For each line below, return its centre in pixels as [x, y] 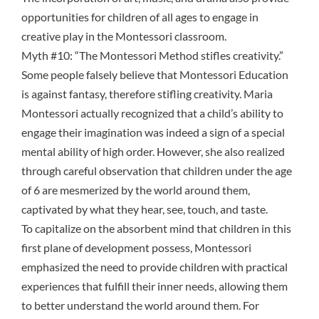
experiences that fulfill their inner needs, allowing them [155, 286]
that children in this [243, 229]
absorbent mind [155, 229]
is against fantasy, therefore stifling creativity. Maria [147, 94]
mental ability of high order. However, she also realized [153, 152]
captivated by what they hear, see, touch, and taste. [145, 209]
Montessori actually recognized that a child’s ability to [152, 113]
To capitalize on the [68, 229]
